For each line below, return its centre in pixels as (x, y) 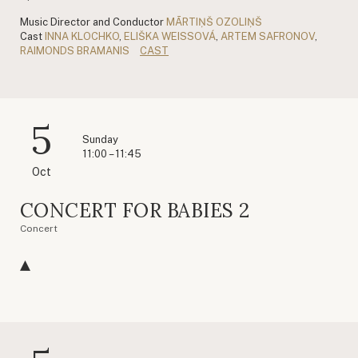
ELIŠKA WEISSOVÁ (170, 36)
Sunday (100, 139)
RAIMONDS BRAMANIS (75, 50)
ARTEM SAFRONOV (268, 36)
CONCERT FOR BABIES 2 (135, 210)
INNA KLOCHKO (82, 36)
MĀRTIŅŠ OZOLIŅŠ (214, 22)
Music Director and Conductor (92, 22)
